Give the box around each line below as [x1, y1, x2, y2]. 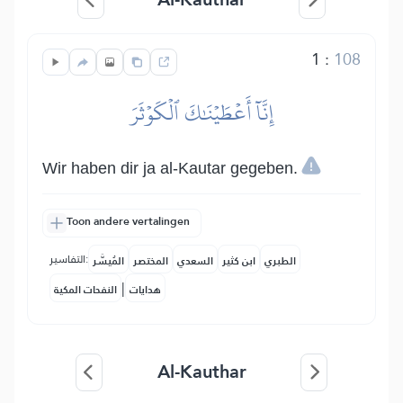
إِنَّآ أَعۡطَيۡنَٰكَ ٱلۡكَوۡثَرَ [130, 92, 273, 134]
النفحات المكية [54, 280, 117, 300]
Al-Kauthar [157, 354, 246, 389]
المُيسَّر [93, 251, 124, 271]
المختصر [133, 251, 168, 271]
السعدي [177, 251, 213, 271]
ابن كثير [222, 251, 255, 271]
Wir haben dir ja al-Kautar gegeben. [42, 159, 298, 177]
